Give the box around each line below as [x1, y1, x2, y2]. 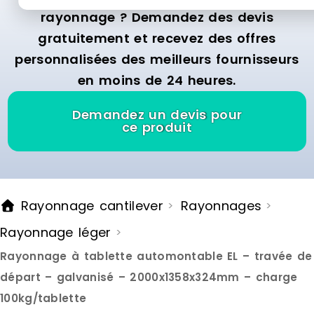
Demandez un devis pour [71, 106, 243, 124]
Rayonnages [181, 197, 262, 215]
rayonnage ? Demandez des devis [41, 8, 273, 27]
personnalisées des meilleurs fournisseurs [15, 50, 299, 69]
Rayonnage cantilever [15, 197, 163, 215]
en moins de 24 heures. [78, 71, 236, 90]
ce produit [121, 118, 192, 137]
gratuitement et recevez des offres [38, 29, 276, 48]
